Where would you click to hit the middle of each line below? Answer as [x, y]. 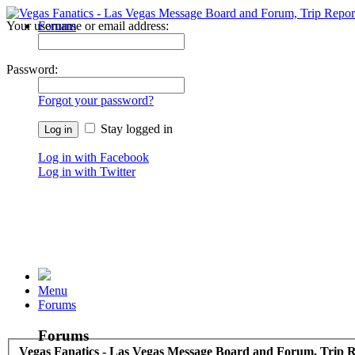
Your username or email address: [88, 26]
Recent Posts [102, 40]
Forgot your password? [96, 100]
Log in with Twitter [87, 172]
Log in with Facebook [94, 157]
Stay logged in [135, 129]
